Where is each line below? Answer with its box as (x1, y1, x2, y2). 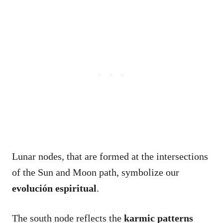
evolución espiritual (12, 182, 97, 194)
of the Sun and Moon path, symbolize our (12, 166, 179, 178)
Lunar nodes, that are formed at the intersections (12, 150, 208, 162)
